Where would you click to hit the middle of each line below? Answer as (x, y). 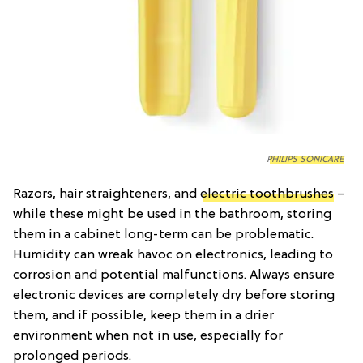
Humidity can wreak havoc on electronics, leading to (173, 256)
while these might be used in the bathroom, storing (172, 215)
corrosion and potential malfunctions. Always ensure (174, 276)
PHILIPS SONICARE (305, 160)
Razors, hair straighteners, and (107, 195)
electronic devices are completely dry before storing (174, 296)
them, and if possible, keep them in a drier (143, 316)
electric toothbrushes (267, 195)
